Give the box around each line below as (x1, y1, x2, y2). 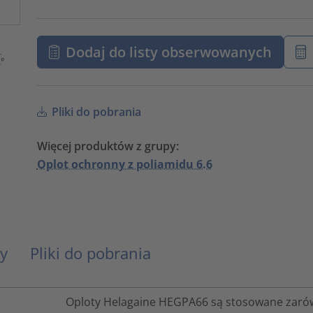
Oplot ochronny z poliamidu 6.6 (36, 156, 212, 173)
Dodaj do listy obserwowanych (66, 42, 272, 61)
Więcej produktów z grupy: (36, 138, 179, 154)
